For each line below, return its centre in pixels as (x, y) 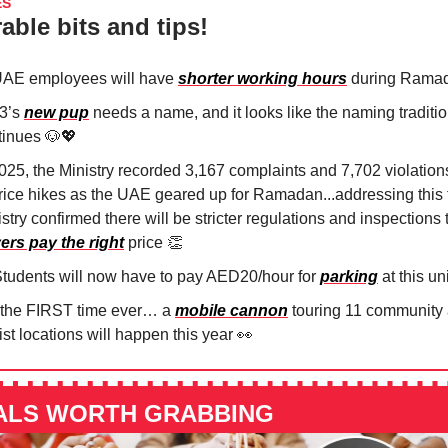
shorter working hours (262, 79)
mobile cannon (231, 311)
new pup (56, 113)
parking (349, 277)
